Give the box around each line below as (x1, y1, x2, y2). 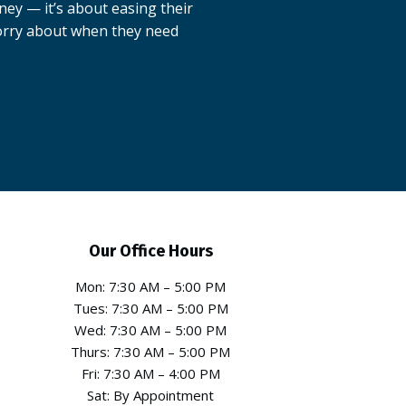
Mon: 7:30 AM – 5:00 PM (75, 277, 226, 296)
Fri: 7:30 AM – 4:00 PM (81, 364, 220, 383)
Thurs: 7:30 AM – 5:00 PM (71, 343, 230, 362)
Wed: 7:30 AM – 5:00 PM (74, 321, 227, 340)
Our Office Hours (88, 241, 213, 262)
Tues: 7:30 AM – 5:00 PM (72, 299, 228, 318)
